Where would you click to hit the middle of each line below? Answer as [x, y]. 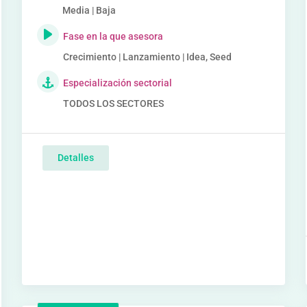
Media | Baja [89, 10]
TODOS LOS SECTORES [114, 103]
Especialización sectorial [118, 83]
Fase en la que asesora [113, 36]
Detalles [76, 158]
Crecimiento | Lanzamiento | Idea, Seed [148, 57]
